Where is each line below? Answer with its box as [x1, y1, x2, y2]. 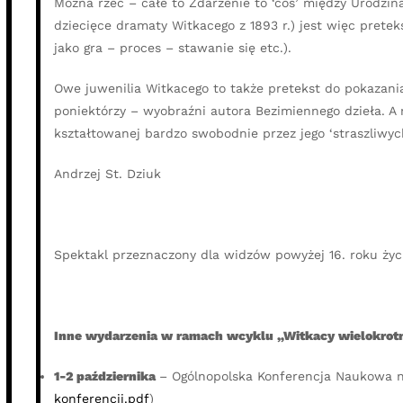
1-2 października [53, 369, 159, 384]
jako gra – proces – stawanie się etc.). [53, 40, 291, 56]
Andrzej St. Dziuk [53, 166, 161, 182]
